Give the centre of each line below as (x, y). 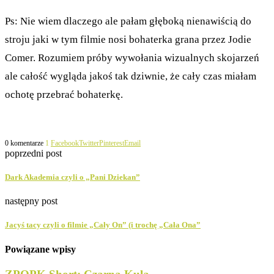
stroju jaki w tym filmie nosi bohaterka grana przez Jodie (128, 39)
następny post (31, 201)
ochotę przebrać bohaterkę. (64, 94)
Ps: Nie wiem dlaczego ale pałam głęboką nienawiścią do (128, 21)
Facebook (65, 143)
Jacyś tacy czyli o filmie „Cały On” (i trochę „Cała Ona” (103, 225)
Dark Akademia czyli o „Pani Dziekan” (72, 177)
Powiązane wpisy (40, 249)
